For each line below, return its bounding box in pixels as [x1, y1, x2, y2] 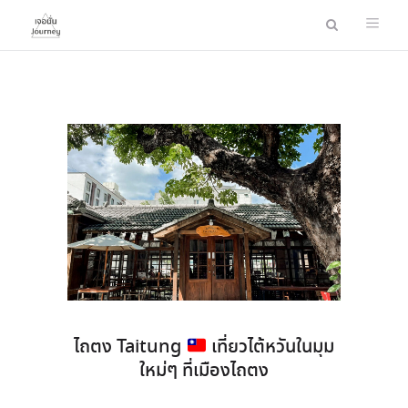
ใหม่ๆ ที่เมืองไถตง [139, 358, 269, 385]
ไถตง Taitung [74, 334, 187, 362]
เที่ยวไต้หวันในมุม [206, 334, 334, 362]
